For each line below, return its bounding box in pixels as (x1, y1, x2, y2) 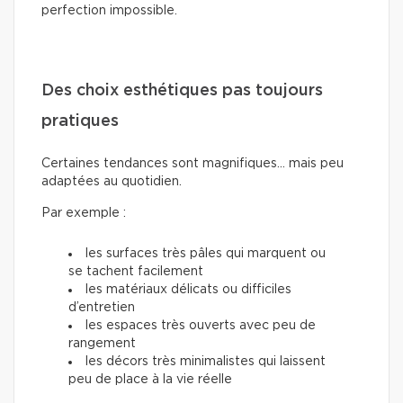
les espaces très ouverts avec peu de (85, 318, 316, 332)
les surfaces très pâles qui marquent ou (85, 246, 326, 260)
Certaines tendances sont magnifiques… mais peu (41, 157, 344, 170)
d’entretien (68, 300, 135, 314)
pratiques (41, 112, 119, 130)
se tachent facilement (68, 264, 203, 278)
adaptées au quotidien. (41, 175, 182, 188)
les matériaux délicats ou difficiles (85, 282, 291, 296)
